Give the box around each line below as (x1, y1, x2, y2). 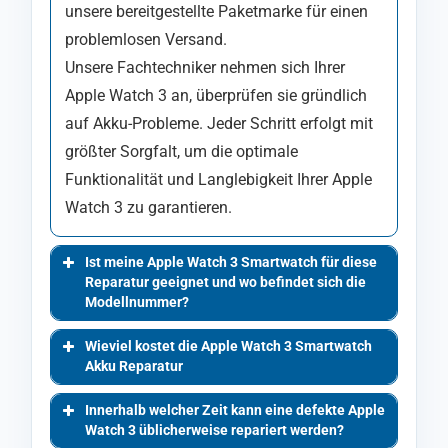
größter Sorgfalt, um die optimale (65, 142, 298, 162)
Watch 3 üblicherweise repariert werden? (85, 422, 344, 440)
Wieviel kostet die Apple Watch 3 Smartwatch (85, 338, 372, 356)
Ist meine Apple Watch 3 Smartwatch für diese (85, 254, 377, 272)
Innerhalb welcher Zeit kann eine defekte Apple (85, 402, 385, 420)
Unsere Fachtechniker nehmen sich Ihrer (65, 58, 345, 78)
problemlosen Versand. (65, 30, 227, 50)
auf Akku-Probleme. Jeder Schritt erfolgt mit (65, 114, 373, 134)
